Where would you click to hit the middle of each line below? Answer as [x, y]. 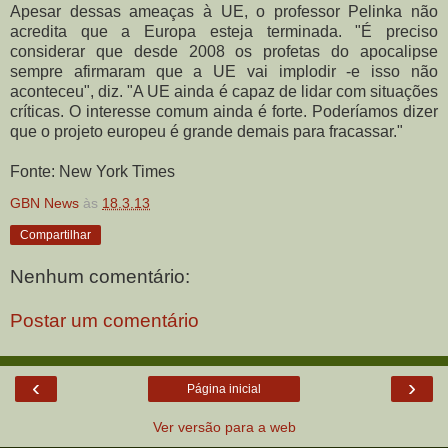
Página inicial [224, 389]
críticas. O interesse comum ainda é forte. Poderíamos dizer [224, 111]
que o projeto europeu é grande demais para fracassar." [208, 131]
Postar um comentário [104, 321]
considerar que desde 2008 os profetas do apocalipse [224, 51]
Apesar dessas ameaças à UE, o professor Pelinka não [224, 11]
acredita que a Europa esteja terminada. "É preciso [224, 31]
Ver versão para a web [224, 427]
